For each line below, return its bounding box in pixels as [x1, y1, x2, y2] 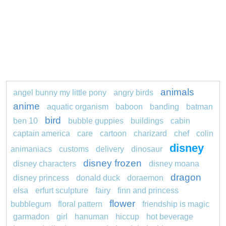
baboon [116, 102, 143, 111]
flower [109, 198, 135, 209]
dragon [171, 172, 201, 183]
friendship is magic [142, 199, 209, 208]
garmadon [13, 212, 49, 221]
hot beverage [146, 212, 193, 221]
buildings [131, 116, 163, 125]
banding [150, 102, 179, 111]
